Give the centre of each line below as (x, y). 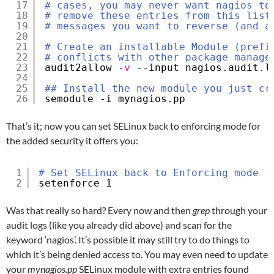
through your (239, 210)
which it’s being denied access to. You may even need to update (137, 254)
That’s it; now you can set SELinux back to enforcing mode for (133, 125)
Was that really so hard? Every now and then (99, 210)
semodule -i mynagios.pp (115, 98)
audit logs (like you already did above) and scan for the (119, 224)
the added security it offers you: (72, 140)
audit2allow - (84, 67)
